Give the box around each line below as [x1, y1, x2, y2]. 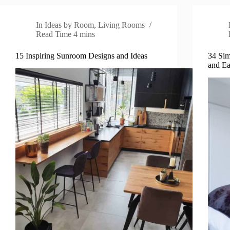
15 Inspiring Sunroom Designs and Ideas [15, 51, 147, 61]
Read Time [36, 30, 71, 39]
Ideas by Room [45, 21, 94, 30]
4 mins [73, 30, 95, 39]
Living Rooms [98, 21, 145, 30]
